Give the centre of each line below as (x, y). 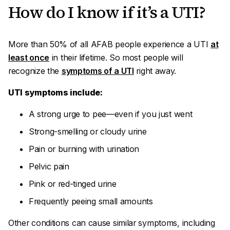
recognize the (35, 71)
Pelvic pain (49, 166)
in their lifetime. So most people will (116, 57)
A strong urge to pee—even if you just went (111, 114)
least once (29, 57)
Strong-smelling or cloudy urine (88, 131)
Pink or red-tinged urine (73, 184)
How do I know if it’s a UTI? (107, 12)
